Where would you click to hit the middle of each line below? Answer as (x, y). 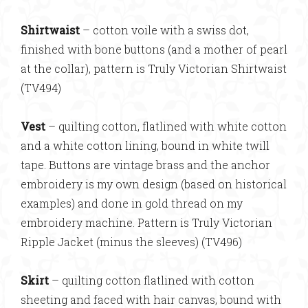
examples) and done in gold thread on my (132, 203)
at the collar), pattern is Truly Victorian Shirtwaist (154, 68)
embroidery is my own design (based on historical (154, 184)
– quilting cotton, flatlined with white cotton (166, 126)
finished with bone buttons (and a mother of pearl (154, 49)
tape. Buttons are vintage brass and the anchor (145, 165)
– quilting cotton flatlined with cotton (152, 280)
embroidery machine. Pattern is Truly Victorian (146, 222)
